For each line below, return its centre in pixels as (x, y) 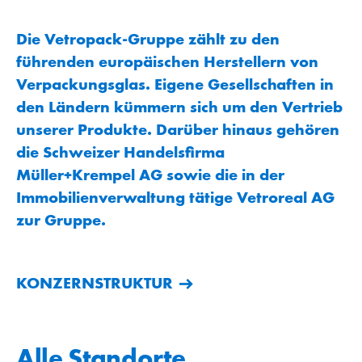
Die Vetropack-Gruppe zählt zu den (148, 38)
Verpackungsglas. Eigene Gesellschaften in (175, 84)
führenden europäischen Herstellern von (167, 61)
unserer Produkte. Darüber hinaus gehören (178, 129)
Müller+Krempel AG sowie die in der (150, 174)
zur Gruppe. (61, 219)
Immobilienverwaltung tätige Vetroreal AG (175, 197)
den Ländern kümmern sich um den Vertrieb (179, 106)
